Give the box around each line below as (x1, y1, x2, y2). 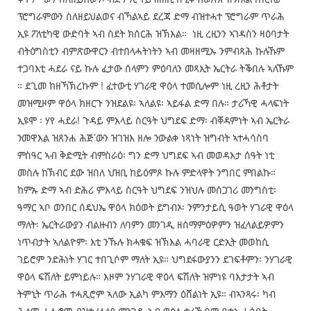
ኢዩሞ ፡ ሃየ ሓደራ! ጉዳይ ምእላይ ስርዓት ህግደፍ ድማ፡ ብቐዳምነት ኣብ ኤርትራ (17, 113, 289, 128)
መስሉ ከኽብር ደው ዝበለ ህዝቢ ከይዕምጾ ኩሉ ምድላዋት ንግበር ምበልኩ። (17, 165, 276, 180)
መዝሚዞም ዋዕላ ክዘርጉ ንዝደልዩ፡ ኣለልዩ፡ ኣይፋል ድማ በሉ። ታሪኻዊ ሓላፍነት (17, 96, 289, 110)
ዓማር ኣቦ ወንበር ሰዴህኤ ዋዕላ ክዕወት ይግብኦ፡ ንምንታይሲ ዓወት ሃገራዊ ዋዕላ (17, 200, 294, 215)
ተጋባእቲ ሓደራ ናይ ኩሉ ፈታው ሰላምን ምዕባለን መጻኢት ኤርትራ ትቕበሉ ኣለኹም (17, 61, 294, 76)
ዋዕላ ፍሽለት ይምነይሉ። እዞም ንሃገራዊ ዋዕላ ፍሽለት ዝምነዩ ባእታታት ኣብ (17, 269, 274, 284)
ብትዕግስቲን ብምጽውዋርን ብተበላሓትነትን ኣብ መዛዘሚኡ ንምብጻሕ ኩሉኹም (17, 44, 285, 58)
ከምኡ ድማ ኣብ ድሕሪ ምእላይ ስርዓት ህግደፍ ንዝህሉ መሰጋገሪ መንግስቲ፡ (17, 183, 279, 197)
